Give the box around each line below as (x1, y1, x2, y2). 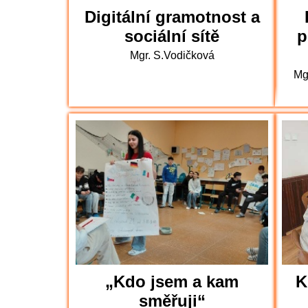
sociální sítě (124, 27, 219, 45)
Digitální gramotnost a (84, 8, 260, 26)
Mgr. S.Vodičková (129, 49, 214, 61)
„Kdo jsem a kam (105, 272, 239, 291)
